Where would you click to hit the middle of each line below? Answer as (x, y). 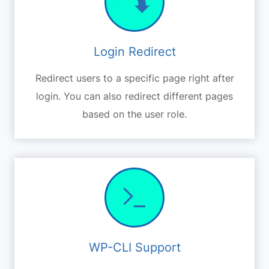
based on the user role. (134, 114)
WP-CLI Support (134, 247)
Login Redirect (134, 51)
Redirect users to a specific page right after (134, 78)
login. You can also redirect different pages (134, 96)
